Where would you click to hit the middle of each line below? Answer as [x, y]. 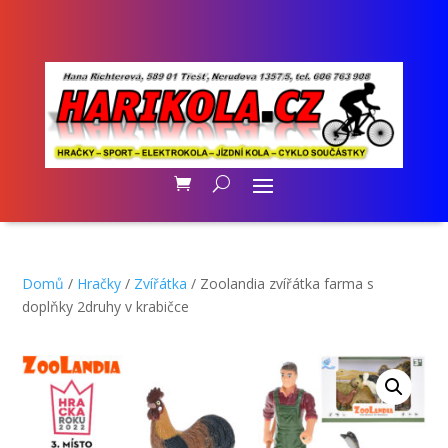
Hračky [99, 283]
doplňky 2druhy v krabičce [106, 306]
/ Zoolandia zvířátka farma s [281, 283]
